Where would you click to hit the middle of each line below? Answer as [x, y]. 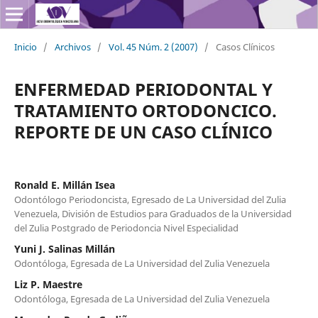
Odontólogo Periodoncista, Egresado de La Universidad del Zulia [150, 199]
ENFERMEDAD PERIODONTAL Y [143, 89]
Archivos [72, 46]
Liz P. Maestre [48, 284]
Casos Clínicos [245, 46]
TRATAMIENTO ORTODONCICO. [145, 110]
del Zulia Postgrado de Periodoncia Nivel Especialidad [126, 227]
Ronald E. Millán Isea [64, 185]
